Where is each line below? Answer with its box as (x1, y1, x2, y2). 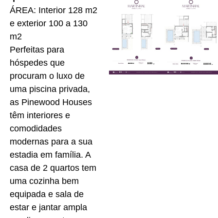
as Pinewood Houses (10, 97, 92, 108)
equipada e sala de (10, 189, 84, 200)
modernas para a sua (10, 137, 92, 147)
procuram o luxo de (10, 71, 85, 81)
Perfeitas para (10, 45, 64, 55)
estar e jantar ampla (10, 202, 87, 213)
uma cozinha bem (10, 176, 79, 186)
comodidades (10, 124, 62, 134)
